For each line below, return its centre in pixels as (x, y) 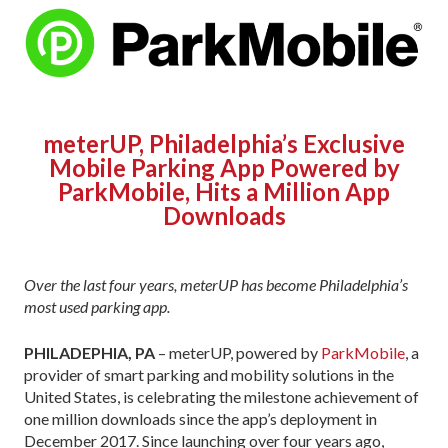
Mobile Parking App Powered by (224, 168)
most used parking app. (97, 307)
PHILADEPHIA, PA (89, 353)
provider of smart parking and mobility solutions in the (209, 375)
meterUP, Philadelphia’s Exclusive (224, 144)
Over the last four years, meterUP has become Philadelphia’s (216, 285)
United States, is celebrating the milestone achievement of (221, 397)
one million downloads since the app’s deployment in (200, 419)
